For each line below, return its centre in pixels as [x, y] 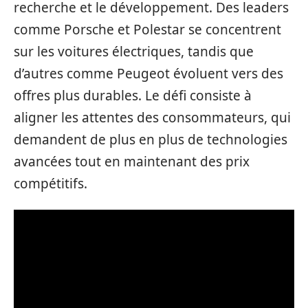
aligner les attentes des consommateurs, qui [152, 117]
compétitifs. [51, 183]
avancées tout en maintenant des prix [132, 161]
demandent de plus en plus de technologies [151, 139]
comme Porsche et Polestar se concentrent [147, 29]
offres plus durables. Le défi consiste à [133, 95]
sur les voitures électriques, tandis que [134, 51]
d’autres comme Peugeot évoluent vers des [148, 73]
